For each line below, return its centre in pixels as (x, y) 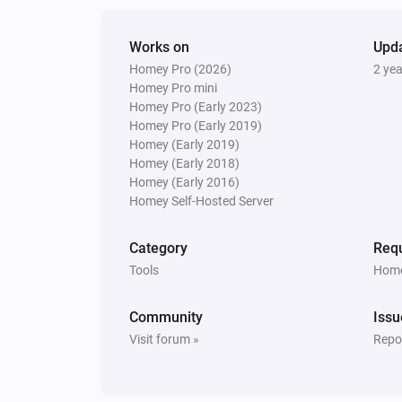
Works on (159, 47)
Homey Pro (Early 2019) (196, 125)
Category (158, 248)
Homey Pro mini (173, 87)
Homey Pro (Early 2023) (196, 106)
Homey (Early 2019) (184, 144)
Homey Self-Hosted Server (201, 201)
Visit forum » (164, 339)
